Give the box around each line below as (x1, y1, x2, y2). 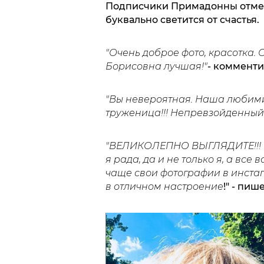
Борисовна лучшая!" (105, 61, 207, 72)
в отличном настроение (105, 181, 223, 193)
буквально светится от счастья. (105, 14, 259, 26)
